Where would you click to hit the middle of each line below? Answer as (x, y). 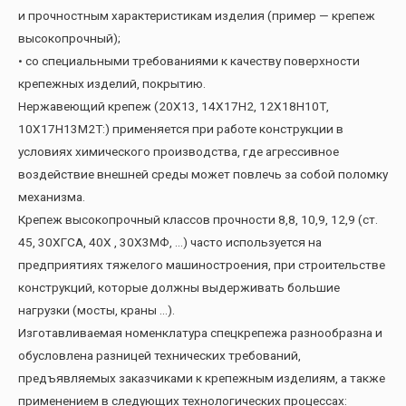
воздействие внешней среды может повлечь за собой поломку (203, 174)
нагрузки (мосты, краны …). (97, 309)
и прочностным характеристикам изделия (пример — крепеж (197, 15)
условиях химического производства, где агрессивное (179, 151)
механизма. (52, 196)
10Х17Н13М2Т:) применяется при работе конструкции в (181, 128)
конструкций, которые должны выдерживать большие (179, 287)
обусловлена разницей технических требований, (159, 355)
